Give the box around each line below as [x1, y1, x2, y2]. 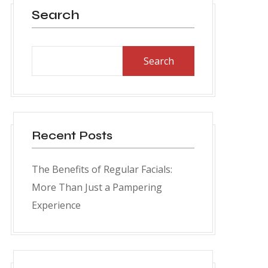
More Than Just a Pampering [32, 181, 162, 194]
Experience [32, 199, 81, 212]
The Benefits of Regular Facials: [32, 163, 172, 176]
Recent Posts [32, 128, 112, 144]
